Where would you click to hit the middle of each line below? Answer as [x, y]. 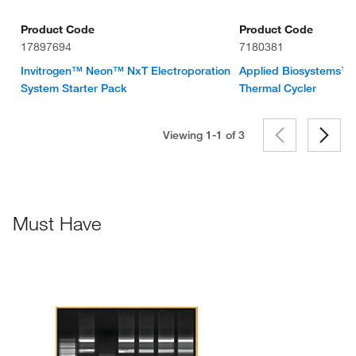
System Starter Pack [74, 88]
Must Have [57, 223]
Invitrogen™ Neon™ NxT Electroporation [126, 71]
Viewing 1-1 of [201, 135]
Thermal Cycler [277, 88]
